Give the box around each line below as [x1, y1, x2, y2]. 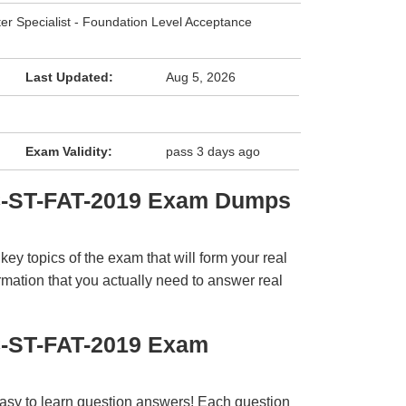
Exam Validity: [24, 144, 112, 159]
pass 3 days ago [166, 144, 261, 159]
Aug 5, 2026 [166, 70, 237, 84]
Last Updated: [24, 70, 113, 84]
